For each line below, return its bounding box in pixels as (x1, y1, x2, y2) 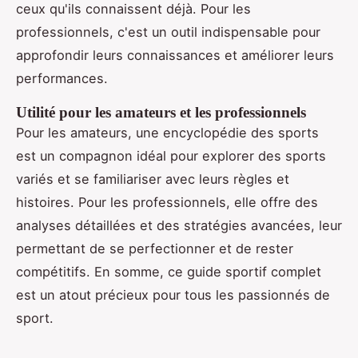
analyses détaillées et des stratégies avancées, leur (16, 217, 342, 233)
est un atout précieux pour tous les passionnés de (16, 286, 330, 303)
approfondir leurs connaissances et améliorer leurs (16, 46, 334, 63)
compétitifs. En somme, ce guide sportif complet (16, 263, 321, 280)
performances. (16, 70, 108, 86)
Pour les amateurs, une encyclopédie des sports (16, 124, 319, 141)
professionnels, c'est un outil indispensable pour (16, 23, 320, 40)
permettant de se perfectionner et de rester (16, 240, 293, 257)
